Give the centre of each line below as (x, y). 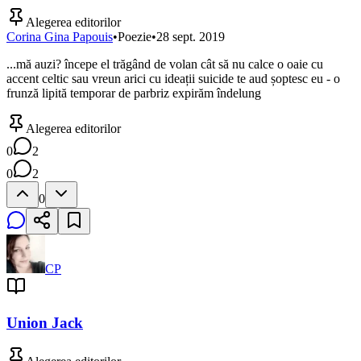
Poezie (135, 36)
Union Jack (45, 322)
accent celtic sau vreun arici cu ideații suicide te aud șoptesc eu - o (173, 78)
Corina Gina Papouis (60, 36)
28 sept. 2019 (191, 36)
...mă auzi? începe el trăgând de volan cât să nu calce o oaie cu (165, 64)
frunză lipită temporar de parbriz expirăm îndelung (134, 93)
